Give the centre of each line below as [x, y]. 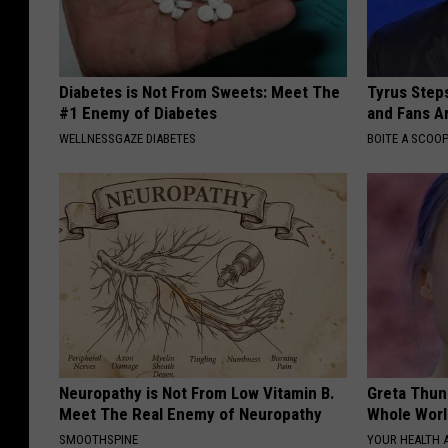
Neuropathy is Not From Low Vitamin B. [197, 393]
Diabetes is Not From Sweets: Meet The [199, 92]
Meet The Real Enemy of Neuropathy [190, 414]
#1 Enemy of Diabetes [138, 113]
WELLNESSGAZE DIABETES [127, 139]
